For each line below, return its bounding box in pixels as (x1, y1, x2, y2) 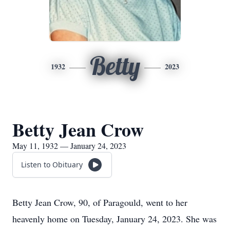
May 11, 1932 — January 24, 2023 (12, 140, 126, 151)
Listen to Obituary (21, 160, 83, 169)
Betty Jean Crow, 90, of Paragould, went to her (12, 196, 187, 208)
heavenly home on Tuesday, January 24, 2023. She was (12, 213, 217, 225)
